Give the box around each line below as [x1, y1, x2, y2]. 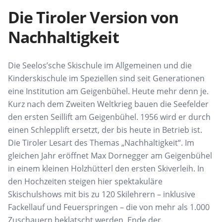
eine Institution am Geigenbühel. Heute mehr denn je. [8, 85, 209, 97]
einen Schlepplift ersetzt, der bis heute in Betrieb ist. [8, 124, 202, 135]
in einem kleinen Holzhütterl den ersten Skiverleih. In [8, 163, 204, 174]
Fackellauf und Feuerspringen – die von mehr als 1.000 [8, 201, 210, 213]
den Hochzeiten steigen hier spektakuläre [8, 175, 163, 187]
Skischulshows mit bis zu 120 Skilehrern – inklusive [8, 188, 195, 200]
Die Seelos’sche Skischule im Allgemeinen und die [8, 59, 192, 71]
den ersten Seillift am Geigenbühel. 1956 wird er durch [8, 111, 211, 122]
